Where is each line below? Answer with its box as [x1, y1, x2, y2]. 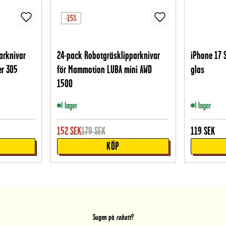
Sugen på [92, 213, 115, 222]
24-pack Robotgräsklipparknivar [56, 49, 160, 62]
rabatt [114, 213, 131, 222]
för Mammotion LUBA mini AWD [56, 64, 152, 76]
